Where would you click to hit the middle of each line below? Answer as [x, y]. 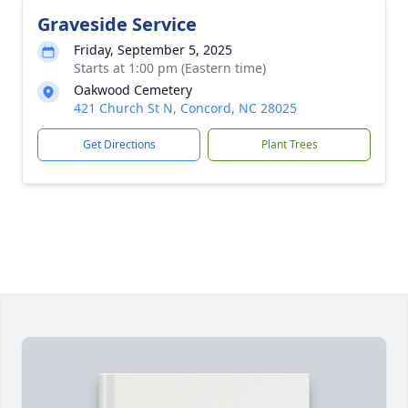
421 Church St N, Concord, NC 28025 [185, 108]
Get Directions [119, 144]
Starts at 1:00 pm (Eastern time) [170, 68]
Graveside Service [117, 24]
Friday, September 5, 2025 [153, 50]
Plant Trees [289, 144]
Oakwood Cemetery [133, 90]
